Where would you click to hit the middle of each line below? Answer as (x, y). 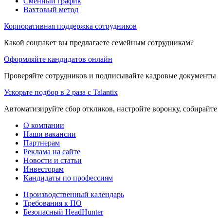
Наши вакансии (50, 134)
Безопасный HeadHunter (63, 212)
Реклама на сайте (52, 151)
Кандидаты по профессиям (68, 178)
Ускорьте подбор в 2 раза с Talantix (61, 92)
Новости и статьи (53, 160)
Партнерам (42, 143)
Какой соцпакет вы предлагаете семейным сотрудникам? (99, 42)
